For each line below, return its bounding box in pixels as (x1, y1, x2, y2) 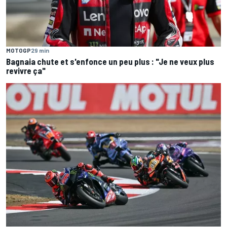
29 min (31, 47, 49, 54)
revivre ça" (6, 65, 46, 76)
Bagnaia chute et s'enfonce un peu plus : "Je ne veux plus (6, 56, 214, 67)
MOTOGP (6, 47, 31, 54)
